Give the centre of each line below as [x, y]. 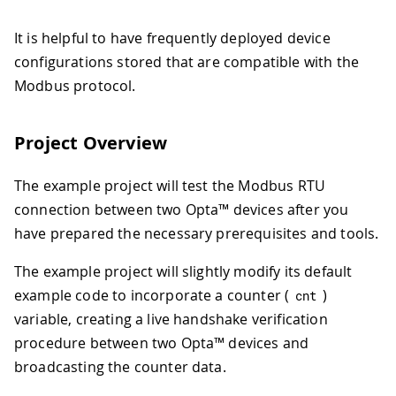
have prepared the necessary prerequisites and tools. [197, 234]
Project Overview [91, 143]
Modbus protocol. [75, 86]
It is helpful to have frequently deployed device [172, 38]
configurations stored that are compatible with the [187, 62]
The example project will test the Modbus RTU [170, 186]
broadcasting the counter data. [120, 367]
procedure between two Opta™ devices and [162, 343]
